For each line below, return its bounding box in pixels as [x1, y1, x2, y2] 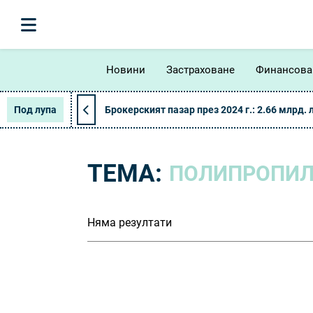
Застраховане [166, 63, 235, 76]
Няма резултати [87, 216, 172, 229]
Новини [106, 63, 145, 76]
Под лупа [14, 104, 57, 115]
